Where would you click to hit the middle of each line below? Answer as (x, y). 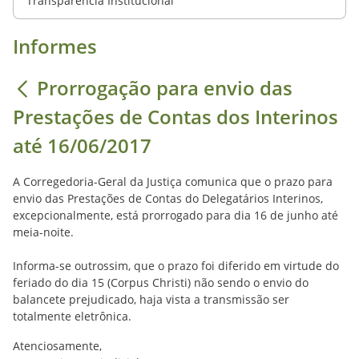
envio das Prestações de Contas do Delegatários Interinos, (168, 198)
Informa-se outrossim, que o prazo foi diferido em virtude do (176, 266)
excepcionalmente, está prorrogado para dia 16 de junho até (175, 215)
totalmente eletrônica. (72, 316)
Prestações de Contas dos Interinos (175, 117)
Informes (55, 46)
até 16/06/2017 (82, 145)
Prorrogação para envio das (165, 88)
